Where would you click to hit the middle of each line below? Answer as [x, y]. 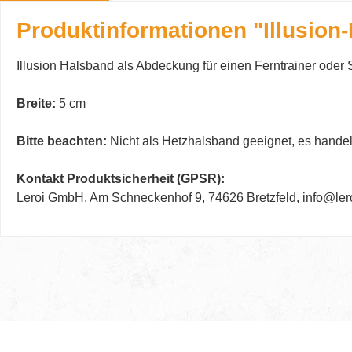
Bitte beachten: [62, 141]
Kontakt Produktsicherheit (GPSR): [121, 178]
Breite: [36, 103]
